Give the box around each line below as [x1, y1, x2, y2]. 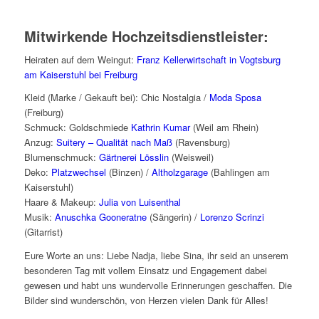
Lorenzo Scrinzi [199, 210, 264, 224]
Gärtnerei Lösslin [98, 150, 169, 164]
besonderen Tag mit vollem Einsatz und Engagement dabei [23, 263, 267, 277]
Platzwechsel [51, 165, 106, 179]
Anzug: [23, 135, 56, 150]
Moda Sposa [209, 90, 261, 105]
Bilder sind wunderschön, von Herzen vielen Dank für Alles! [23, 293, 268, 307]
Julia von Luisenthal [95, 195, 181, 209]
